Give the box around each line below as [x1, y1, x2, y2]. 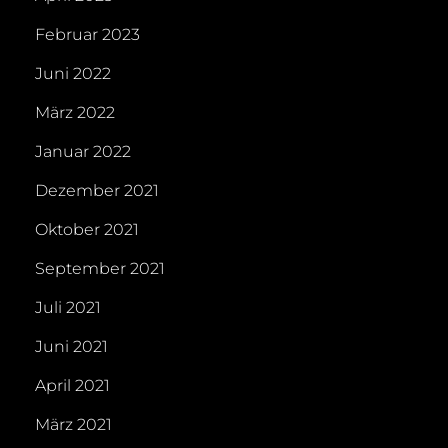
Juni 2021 [35, 337, 108, 357]
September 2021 [35, 259, 165, 279]
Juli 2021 [35, 298, 101, 318]
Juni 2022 [35, 64, 111, 84]
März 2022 [35, 103, 115, 123]
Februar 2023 [35, 25, 140, 45]
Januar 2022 [35, 142, 131, 162]
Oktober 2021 [35, 220, 139, 240]
